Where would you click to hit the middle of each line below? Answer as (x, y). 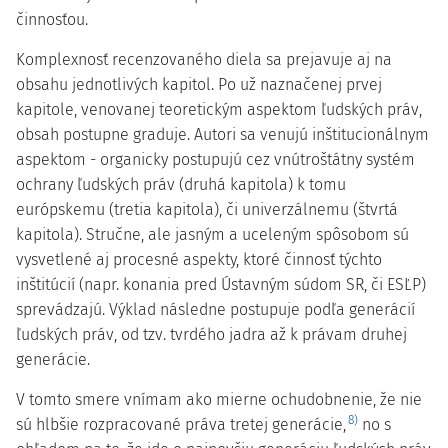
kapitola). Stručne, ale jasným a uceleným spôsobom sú (212, 234)
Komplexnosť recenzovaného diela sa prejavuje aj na (204, 59)
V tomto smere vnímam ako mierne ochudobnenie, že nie (219, 399)
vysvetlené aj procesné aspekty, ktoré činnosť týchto (199, 259)
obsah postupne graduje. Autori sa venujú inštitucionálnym (222, 134)
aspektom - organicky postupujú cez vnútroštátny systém (215, 159)
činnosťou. (52, 19)
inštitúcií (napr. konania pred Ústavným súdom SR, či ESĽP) (221, 284)
